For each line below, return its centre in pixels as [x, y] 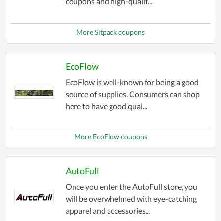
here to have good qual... [106, 106]
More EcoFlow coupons [110, 137]
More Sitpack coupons [110, 32]
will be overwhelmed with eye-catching [131, 199]
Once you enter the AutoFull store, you [131, 187]
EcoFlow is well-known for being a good [132, 82]
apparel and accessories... [108, 211]
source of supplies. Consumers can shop [132, 94]
